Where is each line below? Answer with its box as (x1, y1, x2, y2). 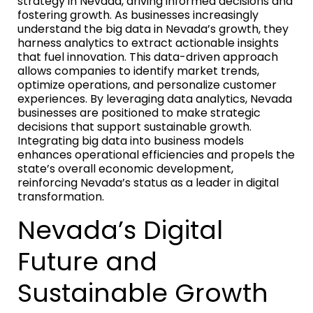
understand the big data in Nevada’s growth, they (17, 20, 289, 37)
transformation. (17, 188, 104, 205)
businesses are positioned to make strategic (17, 104, 261, 121)
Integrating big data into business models (17, 132, 244, 149)
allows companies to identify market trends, (17, 62, 259, 79)
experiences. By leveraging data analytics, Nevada (17, 90, 292, 107)
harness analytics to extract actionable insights (17, 34, 279, 51)
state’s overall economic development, (17, 160, 233, 177)
